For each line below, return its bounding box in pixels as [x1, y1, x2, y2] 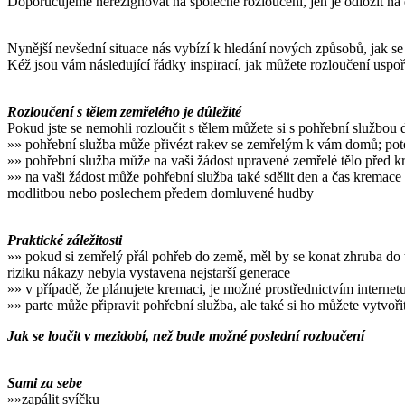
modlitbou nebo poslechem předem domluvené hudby [7, 185, 314, 202]
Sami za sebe [7, 375, 82, 391]
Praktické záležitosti [7, 232, 122, 249]
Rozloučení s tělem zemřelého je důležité [7, 104, 241, 120]
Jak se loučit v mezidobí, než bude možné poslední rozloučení [7, 328, 364, 344]
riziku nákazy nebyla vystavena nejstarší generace [7, 265, 290, 281]
